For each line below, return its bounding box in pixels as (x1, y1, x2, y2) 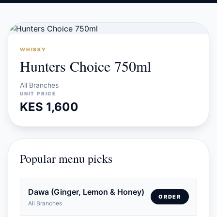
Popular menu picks (20, 151, 112, 166)
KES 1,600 (20, 100, 78, 114)
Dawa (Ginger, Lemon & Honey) (28, 187, 144, 197)
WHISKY (20, 46, 46, 52)
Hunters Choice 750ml (20, 56, 151, 76)
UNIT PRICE (20, 91, 56, 96)
